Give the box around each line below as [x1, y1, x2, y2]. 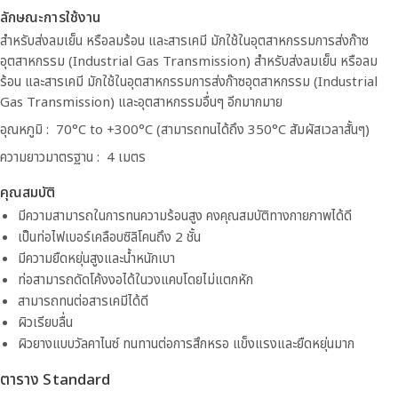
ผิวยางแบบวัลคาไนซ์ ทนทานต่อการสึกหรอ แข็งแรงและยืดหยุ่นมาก [18, 334, 354, 354]
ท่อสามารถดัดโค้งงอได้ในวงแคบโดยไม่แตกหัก [18, 270, 253, 291]
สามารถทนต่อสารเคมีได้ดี [18, 291, 148, 312]
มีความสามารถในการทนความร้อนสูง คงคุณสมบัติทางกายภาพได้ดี [18, 206, 352, 227]
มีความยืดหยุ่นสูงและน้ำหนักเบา [18, 249, 175, 269]
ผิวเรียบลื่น [18, 313, 73, 333]
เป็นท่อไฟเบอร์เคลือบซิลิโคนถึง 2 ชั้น [18, 227, 201, 248]
